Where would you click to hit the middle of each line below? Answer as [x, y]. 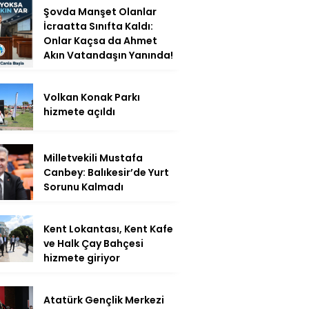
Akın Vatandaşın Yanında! [108, 55]
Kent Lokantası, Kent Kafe [108, 229]
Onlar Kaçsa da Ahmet [100, 40]
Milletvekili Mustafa [93, 158]
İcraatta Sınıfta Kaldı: [98, 26]
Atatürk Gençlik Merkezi [104, 300]
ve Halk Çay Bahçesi [93, 243]
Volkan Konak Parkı [92, 97]
